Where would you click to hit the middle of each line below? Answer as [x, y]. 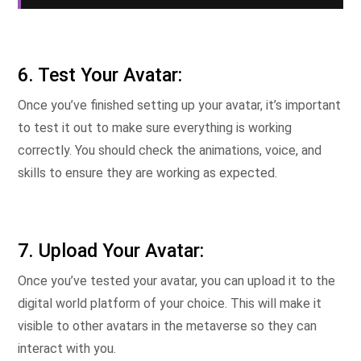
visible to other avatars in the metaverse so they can [167, 326]
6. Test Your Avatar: [100, 75]
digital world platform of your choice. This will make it [170, 303]
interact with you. [67, 349]
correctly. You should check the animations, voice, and [170, 150]
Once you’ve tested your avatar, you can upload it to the [176, 281]
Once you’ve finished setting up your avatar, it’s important [179, 105]
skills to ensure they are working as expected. [147, 173]
